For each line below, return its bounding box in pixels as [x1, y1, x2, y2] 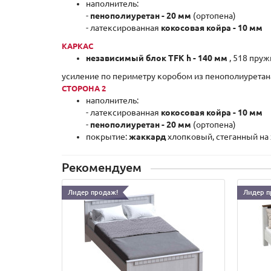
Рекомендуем [62, 161, 142, 174]
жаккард [129, 132, 166, 142]
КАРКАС [62, 42, 93, 50]
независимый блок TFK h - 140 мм [86, 53, 229, 63]
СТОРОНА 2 [62, 84, 106, 93]
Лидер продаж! [68, 189, 118, 196]
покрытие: [86, 132, 129, 142]
